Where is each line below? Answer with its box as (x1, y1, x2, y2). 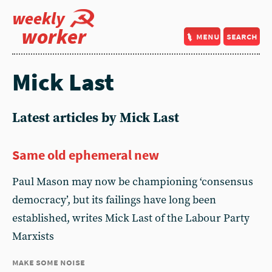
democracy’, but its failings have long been (12, 193, 216, 207)
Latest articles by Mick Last (12, 110, 179, 126)
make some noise (12, 256, 85, 268)
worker (21, 24, 86, 49)
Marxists (12, 229, 54, 243)
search (226, 30, 257, 42)
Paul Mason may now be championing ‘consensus (12, 175, 253, 189)
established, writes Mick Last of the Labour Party (12, 211, 250, 225)
